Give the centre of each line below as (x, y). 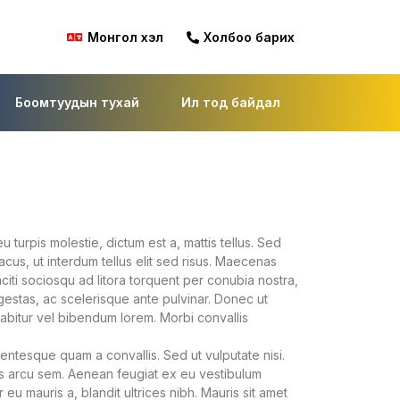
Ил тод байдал (231, 102)
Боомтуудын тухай (77, 102)
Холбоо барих (250, 37)
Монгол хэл (125, 37)
